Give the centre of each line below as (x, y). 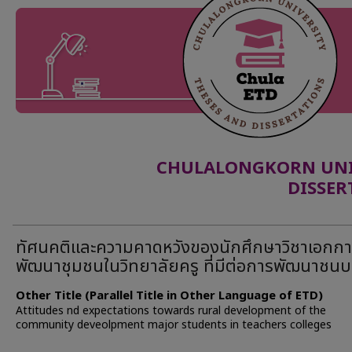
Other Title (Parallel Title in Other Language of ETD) (169, 296)
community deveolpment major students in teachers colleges (174, 325)
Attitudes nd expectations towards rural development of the (171, 311)
